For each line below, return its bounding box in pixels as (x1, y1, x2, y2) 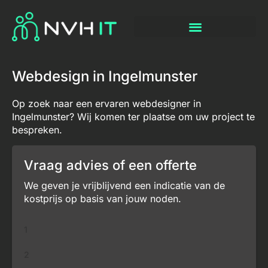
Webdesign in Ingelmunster (12, 68, 197, 86)
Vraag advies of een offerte (24, 157, 197, 173)
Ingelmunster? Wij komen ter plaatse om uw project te (12, 111, 255, 123)
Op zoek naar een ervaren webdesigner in (12, 98, 201, 110)
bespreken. (12, 124, 62, 136)
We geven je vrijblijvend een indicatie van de (24, 179, 225, 191)
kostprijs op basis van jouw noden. (24, 192, 181, 205)
